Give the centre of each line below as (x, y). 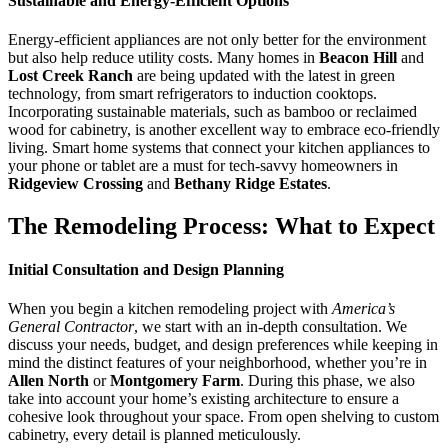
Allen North (48, 381)
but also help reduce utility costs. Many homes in (163, 57)
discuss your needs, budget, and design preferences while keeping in (223, 345)
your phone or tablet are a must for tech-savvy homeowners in (203, 165)
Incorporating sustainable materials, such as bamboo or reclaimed (212, 111)
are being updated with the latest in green (264, 75)
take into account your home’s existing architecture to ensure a (203, 399)
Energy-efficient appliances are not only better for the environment (217, 39)
